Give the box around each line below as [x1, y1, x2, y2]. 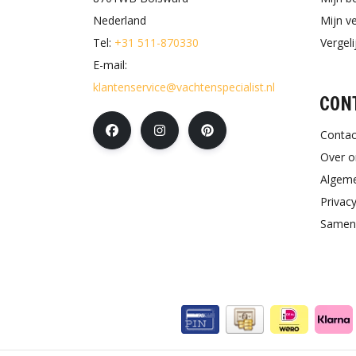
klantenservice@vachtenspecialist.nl [93, 79, 275, 95]
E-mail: [93, 56, 127, 72]
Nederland [93, 12, 146, 28]
